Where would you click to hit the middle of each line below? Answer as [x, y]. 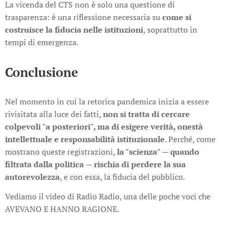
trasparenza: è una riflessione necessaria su [84, 17]
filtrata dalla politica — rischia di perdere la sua [95, 164]
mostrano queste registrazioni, [61, 152]
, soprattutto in [170, 30]
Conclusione [41, 72]
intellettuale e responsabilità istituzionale [85, 139]
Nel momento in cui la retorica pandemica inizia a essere [107, 102]
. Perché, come [190, 139]
